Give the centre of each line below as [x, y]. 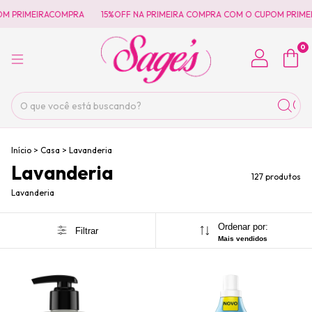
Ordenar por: [243, 227]
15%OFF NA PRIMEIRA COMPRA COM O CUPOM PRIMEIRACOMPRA [179, 14]
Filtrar [86, 231]
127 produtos [276, 177]
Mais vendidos [242, 239]
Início [21, 150]
